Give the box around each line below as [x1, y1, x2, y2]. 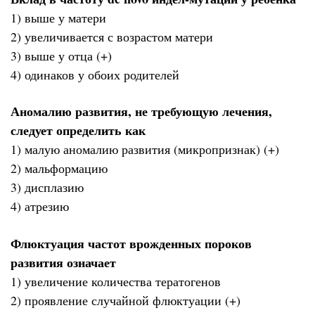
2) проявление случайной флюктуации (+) [11, 291, 240, 309]
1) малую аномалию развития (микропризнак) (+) [11, 141, 279, 158]
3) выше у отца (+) [11, 47, 112, 65]
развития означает [11, 252, 116, 271]
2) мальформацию [11, 160, 108, 177]
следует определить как [11, 121, 146, 140]
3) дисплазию [11, 179, 84, 196]
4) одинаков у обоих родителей [11, 66, 179, 84]
